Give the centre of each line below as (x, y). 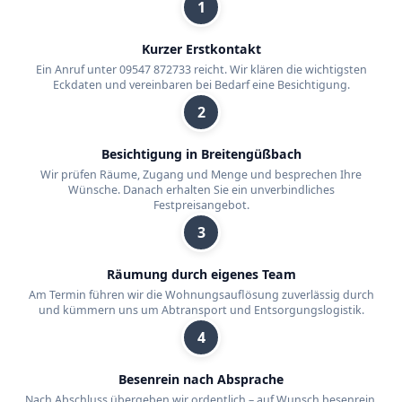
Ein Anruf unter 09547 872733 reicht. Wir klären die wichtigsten (201, 70)
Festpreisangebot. (201, 205)
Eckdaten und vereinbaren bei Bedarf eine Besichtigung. (201, 85)
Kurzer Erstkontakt (201, 49)
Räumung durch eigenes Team (201, 275)
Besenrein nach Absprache (201, 380)
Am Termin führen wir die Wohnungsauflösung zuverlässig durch (201, 295)
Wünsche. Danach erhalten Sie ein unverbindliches (201, 190)
